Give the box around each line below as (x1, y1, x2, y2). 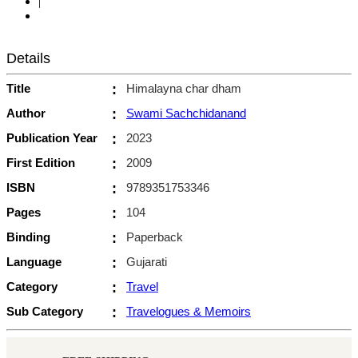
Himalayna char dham (126, 81, 241, 95)
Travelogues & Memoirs (126, 304, 251, 318)
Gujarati (126, 254, 167, 268)
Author (6, 105, 46, 120)
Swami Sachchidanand (126, 105, 246, 120)
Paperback (126, 229, 183, 244)
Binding (6, 229, 50, 244)
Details (6, 50, 50, 66)
